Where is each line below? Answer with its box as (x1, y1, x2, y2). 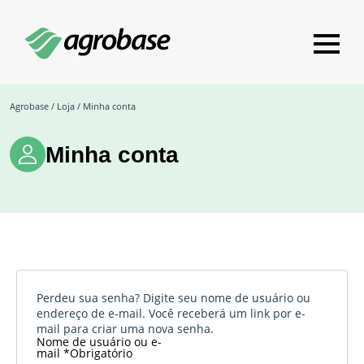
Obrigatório (70, 345, 132, 362)
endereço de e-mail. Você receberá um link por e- (37, 305, 305, 322)
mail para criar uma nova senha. (37, 321, 214, 337)
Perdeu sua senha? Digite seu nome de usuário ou (37, 290, 310, 306)
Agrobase (10, 100, 49, 113)
